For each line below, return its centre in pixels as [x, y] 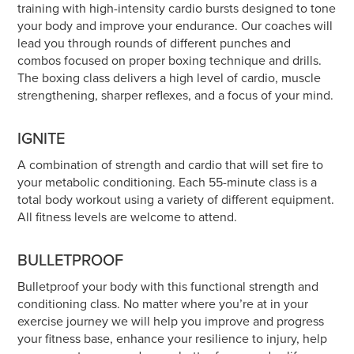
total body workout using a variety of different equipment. [176, 199]
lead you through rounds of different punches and [154, 43]
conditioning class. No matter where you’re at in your [163, 303]
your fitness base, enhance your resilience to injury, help [173, 338]
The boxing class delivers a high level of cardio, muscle [169, 77]
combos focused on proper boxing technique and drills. [170, 60]
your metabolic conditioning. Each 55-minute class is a [168, 182]
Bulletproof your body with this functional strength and [168, 286]
